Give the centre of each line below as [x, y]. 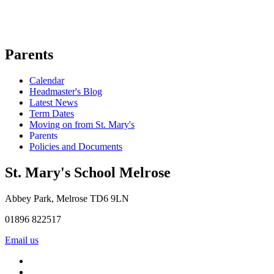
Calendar [47, 80]
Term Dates [52, 113]
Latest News [54, 102]
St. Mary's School [62, 172]
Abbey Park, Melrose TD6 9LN [67, 198]
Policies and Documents [76, 146]
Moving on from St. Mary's [82, 124]
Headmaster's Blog [66, 91]
